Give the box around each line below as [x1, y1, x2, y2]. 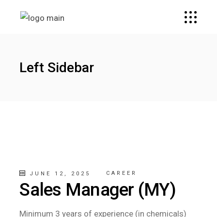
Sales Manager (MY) [19, 179, 176, 200]
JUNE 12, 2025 [26, 170, 91, 177]
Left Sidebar [19, 60, 94, 76]
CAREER [106, 170, 137, 176]
